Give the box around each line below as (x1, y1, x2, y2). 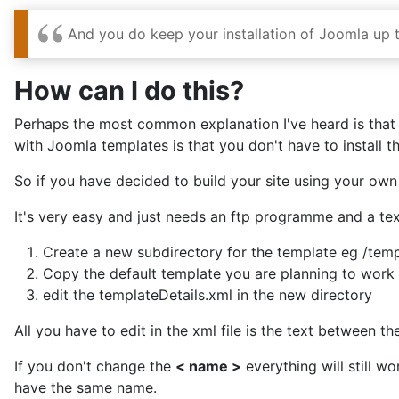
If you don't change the (14, 346, 175, 364)
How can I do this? (14, 63, 244, 95)
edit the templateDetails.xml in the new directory (43, 274, 372, 293)
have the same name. (14, 367, 157, 386)
